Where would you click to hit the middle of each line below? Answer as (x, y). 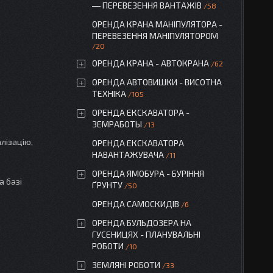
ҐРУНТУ (107, 185)
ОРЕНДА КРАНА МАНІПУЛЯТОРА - (157, 24)
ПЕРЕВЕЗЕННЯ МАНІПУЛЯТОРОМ (155, 36)
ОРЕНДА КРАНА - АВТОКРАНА (151, 63)
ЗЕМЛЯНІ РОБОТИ (126, 265)
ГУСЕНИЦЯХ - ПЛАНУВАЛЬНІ (146, 234)
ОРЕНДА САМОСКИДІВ (136, 204)
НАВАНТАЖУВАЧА (128, 154)
